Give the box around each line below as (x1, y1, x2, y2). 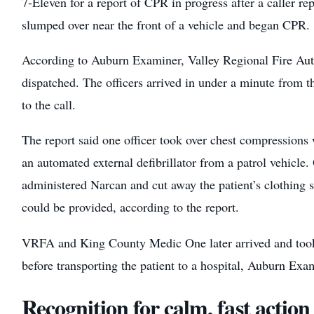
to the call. (21, 96, 76, 114)
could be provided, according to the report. (21, 198, 239, 216)
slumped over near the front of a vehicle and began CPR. (21, 16, 310, 34)
